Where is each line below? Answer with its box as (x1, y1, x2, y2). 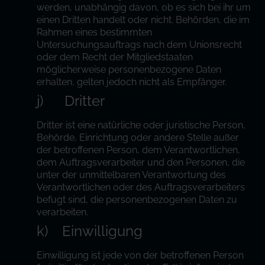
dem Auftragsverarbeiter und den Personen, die (37, 157, 245, 168)
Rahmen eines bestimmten (37, 27, 153, 38)
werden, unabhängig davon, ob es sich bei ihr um (37, 2, 251, 13)
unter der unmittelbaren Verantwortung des (37, 169, 227, 180)
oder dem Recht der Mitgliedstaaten (37, 51, 193, 63)
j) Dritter (37, 92, 105, 109)
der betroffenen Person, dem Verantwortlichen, (37, 144, 241, 156)
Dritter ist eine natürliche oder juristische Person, (37, 119, 246, 131)
